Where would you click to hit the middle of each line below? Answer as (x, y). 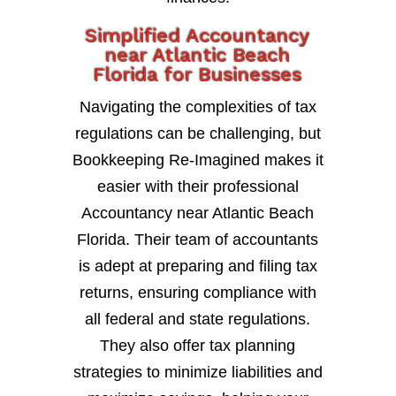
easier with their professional (198, 187)
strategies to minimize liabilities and (198, 373)
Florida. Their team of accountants (198, 240)
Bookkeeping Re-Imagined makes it (198, 160)
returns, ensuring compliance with (198, 293)
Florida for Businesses (198, 75)
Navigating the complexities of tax (198, 107)
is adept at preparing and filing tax (198, 267)
